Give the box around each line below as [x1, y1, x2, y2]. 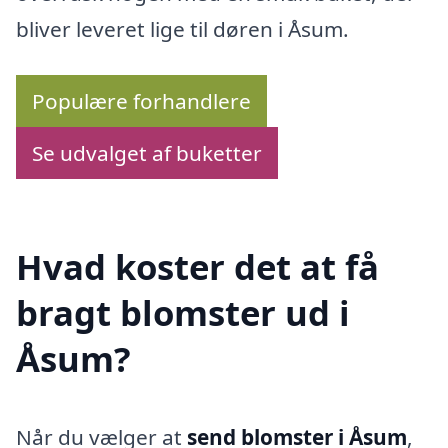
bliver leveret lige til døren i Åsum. [16, 15, 349, 44]
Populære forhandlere [32, 86, 251, 115]
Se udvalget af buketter [32, 138, 262, 167]
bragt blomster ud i [16, 288, 350, 336]
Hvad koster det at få [16, 242, 379, 290]
